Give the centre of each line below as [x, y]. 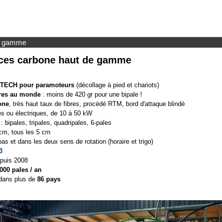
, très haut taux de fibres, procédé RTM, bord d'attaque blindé [97, 104]
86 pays [49, 179]
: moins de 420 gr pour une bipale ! [91, 95]
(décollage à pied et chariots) [116, 85]
